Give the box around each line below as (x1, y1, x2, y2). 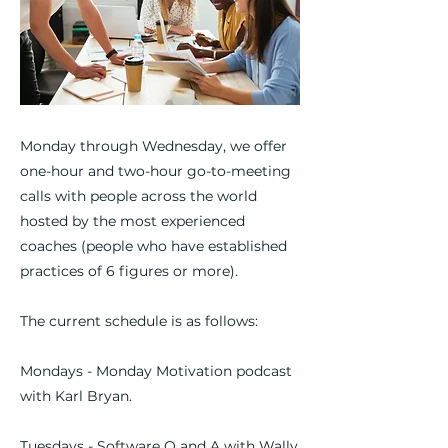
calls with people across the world (20, 187, 257, 205)
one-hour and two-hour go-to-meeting (20, 162, 291, 180)
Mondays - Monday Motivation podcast (20, 362, 292, 380)
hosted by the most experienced (20, 212, 245, 230)
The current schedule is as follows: (20, 312, 258, 330)
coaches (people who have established (20, 237, 287, 255)
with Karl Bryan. (20, 387, 132, 405)
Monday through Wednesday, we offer (20, 137, 287, 155)
